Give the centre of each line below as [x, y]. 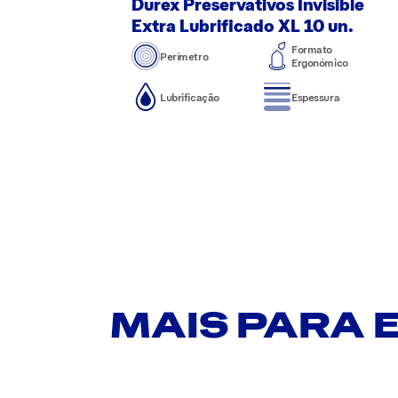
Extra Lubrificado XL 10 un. [243, 25]
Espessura [316, 96]
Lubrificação [190, 96]
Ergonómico [320, 63]
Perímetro [184, 56]
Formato [312, 49]
